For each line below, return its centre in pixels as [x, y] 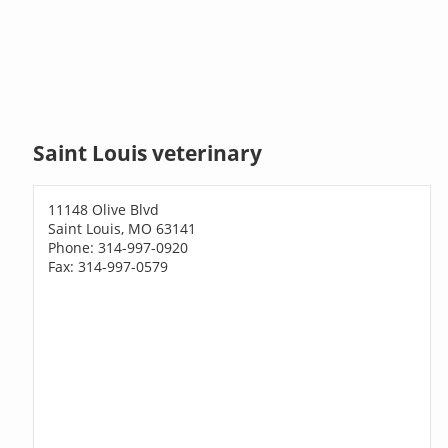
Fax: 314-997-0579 [108, 266]
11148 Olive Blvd [104, 209]
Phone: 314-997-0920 [118, 247]
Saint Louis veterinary [148, 153]
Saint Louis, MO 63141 [122, 228]
